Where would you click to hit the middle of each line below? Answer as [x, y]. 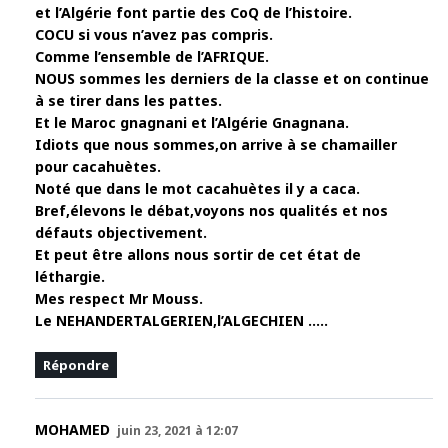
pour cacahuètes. [98, 167]
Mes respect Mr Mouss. [119, 299]
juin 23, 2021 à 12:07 [177, 431]
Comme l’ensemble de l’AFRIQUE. [152, 57]
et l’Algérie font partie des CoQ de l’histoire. [193, 13]
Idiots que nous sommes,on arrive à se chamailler [216, 145]
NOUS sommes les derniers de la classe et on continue [232, 79]
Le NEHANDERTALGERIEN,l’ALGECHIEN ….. [181, 321]
